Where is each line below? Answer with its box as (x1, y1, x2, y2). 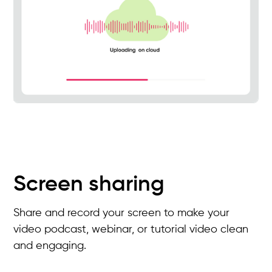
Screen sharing (13, 173, 165, 195)
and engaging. (13, 240, 87, 251)
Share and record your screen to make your (13, 207, 230, 219)
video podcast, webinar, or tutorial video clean (13, 223, 249, 235)
